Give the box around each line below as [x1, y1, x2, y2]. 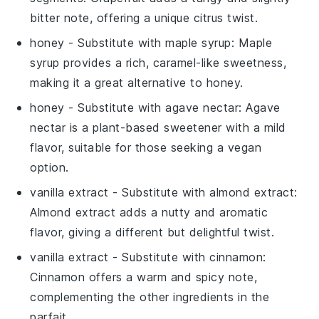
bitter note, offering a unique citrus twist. [30, 11, 258, 26]
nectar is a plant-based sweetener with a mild [30, 120, 286, 135]
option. [30, 160, 69, 175]
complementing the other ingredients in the [30, 290, 270, 305]
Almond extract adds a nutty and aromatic [30, 205, 268, 220]
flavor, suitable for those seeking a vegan [30, 140, 262, 155]
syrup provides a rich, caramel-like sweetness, [30, 56, 287, 70]
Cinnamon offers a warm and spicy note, [30, 270, 258, 285]
